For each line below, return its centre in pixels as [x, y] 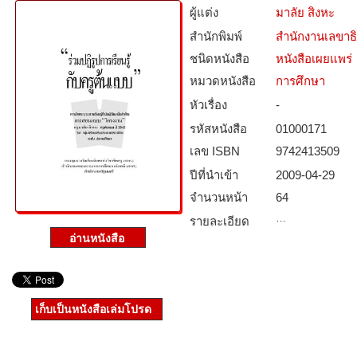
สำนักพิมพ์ [216, 36]
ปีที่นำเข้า [214, 175]
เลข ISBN [215, 151]
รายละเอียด [220, 221]
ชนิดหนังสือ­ [220, 59]
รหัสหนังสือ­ [218, 129]
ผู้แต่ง [204, 12]
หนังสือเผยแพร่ [314, 59]
